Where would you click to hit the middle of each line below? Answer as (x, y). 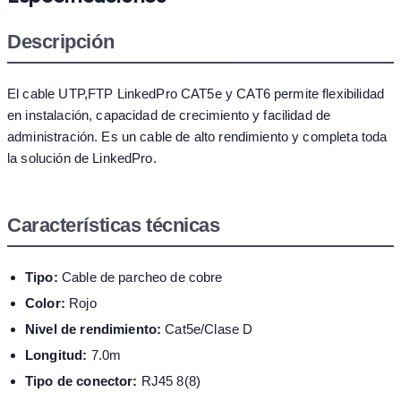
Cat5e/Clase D (207, 329)
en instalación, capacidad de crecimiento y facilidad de (169, 115)
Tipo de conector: (81, 381)
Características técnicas (114, 226)
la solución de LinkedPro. (82, 158)
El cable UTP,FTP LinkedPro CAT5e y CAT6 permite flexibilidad (196, 94)
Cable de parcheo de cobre (140, 277)
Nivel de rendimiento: (94, 329)
